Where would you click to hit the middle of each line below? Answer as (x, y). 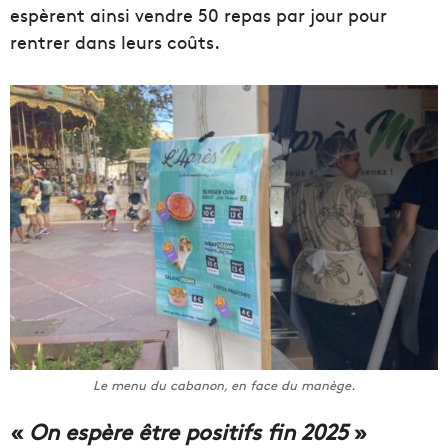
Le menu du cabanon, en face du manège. (224, 385)
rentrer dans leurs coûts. (115, 42)
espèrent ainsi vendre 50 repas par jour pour (198, 15)
